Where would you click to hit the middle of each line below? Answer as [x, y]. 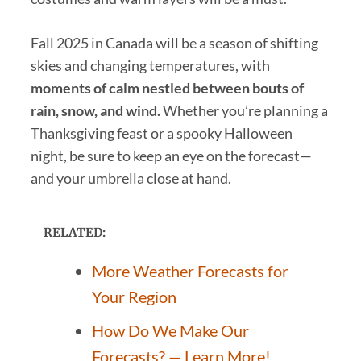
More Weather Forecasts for [190, 270]
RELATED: [74, 232]
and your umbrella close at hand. [131, 178]
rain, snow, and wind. [95, 110]
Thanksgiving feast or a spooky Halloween [161, 133]
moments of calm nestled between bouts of [167, 87]
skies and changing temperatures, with [150, 65]
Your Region [134, 296]
